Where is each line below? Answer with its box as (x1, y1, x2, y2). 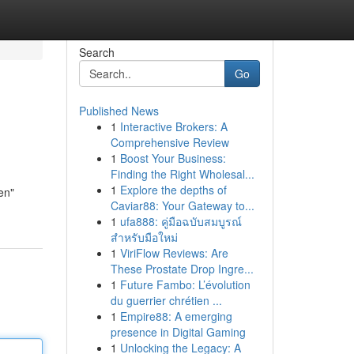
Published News (78, 103, 159, 119)
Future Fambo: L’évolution (119, 277, 250, 292)
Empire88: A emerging (119, 308, 232, 324)
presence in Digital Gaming (110, 324, 246, 340)
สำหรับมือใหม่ (110, 229, 178, 245)
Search (78, 44, 115, 60)
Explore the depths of (119, 182, 227, 198)
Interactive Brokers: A (119, 119, 228, 134)
